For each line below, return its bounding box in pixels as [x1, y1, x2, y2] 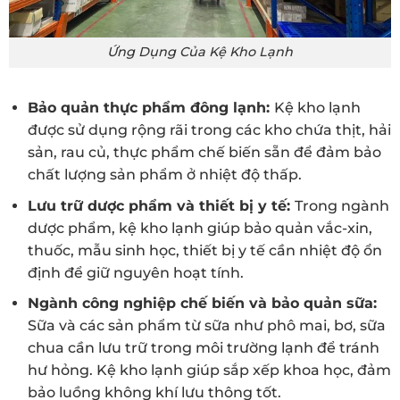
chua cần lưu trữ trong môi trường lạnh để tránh [27, 339, 379, 357]
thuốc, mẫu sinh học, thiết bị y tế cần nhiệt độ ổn [27, 241, 382, 259]
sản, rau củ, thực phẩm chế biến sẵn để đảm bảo [27, 144, 381, 162]
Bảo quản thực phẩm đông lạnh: [27, 99, 274, 117]
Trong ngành [294, 196, 389, 214]
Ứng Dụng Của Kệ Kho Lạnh [107, 44, 293, 61]
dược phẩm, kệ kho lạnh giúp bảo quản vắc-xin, [27, 219, 372, 237]
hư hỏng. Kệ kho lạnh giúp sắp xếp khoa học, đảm [27, 362, 391, 379]
